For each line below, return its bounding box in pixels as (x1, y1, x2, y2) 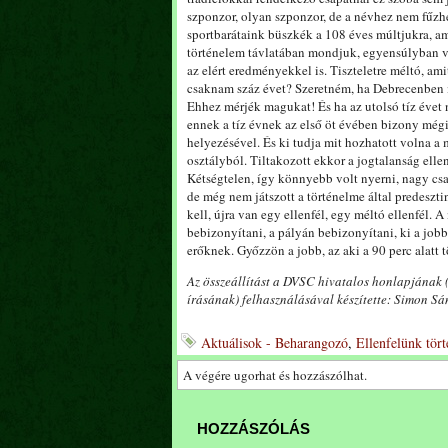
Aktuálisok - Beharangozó (201, 333, 348, 352)
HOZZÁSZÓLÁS (197, 420, 310, 438)
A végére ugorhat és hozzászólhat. (183, 366, 367, 384)
